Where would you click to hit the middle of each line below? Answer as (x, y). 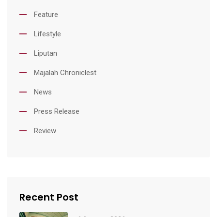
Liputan (46, 53)
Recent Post (49, 197)
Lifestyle (47, 34)
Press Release (57, 111)
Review (45, 131)
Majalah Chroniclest (65, 72)
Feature (46, 14)
